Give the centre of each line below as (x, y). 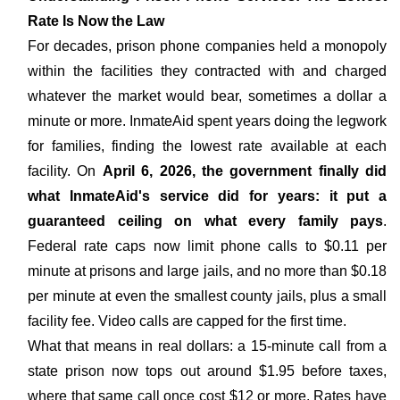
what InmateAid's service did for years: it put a (207, 196)
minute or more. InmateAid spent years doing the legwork (207, 121)
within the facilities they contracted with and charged (207, 71)
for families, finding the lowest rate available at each (207, 146)
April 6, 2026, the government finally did (244, 171)
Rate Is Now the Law (96, 21)
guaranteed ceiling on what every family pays (205, 221)
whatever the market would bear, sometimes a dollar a (207, 96)
